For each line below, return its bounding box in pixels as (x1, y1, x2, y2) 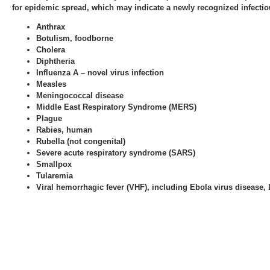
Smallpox (36, 160, 72, 169)
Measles (36, 80, 66, 89)
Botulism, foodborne (36, 34, 113, 43)
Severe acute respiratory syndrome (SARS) (36, 148, 195, 157)
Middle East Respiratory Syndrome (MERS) (36, 102, 196, 111)
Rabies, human (36, 125, 92, 134)
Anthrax (36, 22, 65, 31)
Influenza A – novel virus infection (36, 68, 164, 77)
